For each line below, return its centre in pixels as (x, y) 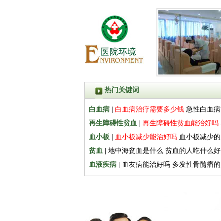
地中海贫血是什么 (136, 151)
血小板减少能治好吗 (146, 137)
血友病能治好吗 (146, 165)
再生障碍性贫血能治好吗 (181, 123)
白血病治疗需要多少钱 (149, 109)
